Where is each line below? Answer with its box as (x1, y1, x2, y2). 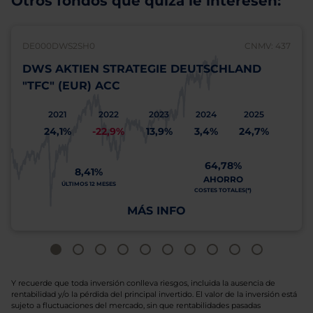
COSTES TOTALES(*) (194, 187, 252, 194)
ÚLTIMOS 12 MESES (61, 180, 116, 187)
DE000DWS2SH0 (22, 41, 95, 51)
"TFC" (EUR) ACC (22, 79, 120, 92)
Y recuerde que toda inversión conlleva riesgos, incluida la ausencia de (11, 278, 275, 288)
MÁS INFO (127, 204, 186, 217)
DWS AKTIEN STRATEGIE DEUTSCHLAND (22, 62, 261, 75)
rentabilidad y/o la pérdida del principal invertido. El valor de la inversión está (11, 289, 297, 299)
